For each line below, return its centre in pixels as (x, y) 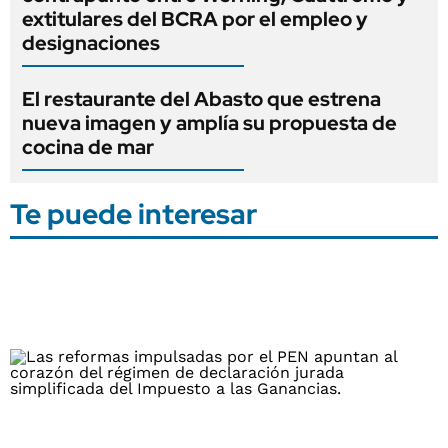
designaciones (91, 42)
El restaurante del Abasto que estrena (201, 98)
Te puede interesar (133, 213)
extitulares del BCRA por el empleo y (195, 18)
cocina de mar (88, 146)
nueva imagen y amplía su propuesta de (209, 122)
